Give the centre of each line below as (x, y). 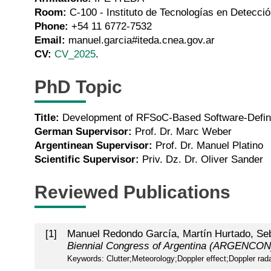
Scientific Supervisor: (87, 159)
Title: (47, 117)
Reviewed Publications (132, 192)
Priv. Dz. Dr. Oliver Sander (201, 159)
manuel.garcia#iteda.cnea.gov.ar (140, 40)
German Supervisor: (83, 131)
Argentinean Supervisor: (93, 145)
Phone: (51, 26)
